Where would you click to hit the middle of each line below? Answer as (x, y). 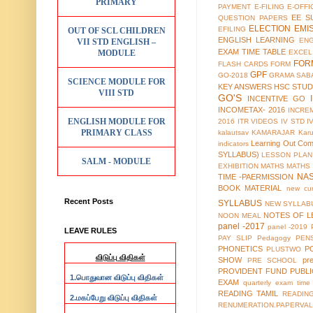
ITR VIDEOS (258, 122)
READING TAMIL (248, 294)
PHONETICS (240, 249)
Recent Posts (89, 201)
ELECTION (270, 29)
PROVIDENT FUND (253, 271)
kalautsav (233, 133)
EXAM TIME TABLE (252, 52)
